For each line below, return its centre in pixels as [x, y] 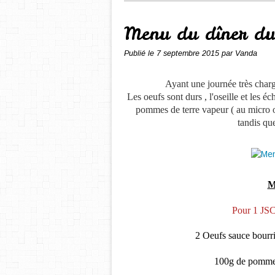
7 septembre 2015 [189, 53]
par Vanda [239, 53]
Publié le [140, 53]
